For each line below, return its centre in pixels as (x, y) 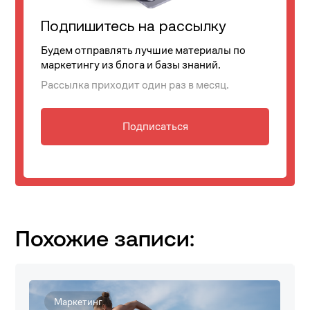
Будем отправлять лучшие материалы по (144, 51)
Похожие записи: (105, 241)
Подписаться (155, 127)
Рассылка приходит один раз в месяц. (135, 85)
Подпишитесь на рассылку (134, 26)
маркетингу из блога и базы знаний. (131, 65)
